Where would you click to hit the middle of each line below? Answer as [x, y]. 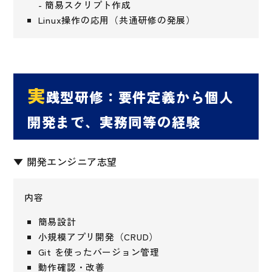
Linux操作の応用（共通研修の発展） [117, 19]
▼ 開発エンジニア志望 [65, 161]
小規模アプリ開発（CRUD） [98, 237]
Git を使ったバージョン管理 [99, 252]
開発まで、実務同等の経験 [114, 122]
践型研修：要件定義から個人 [140, 97]
